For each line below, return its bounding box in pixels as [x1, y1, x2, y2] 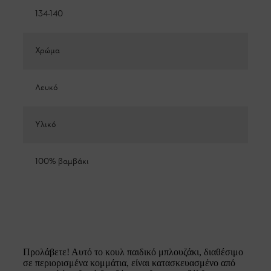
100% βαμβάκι [35, 156, 89, 168]
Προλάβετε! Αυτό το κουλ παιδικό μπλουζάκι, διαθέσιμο [23, 247, 243, 258]
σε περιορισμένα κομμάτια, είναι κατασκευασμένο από [23, 258, 235, 269]
